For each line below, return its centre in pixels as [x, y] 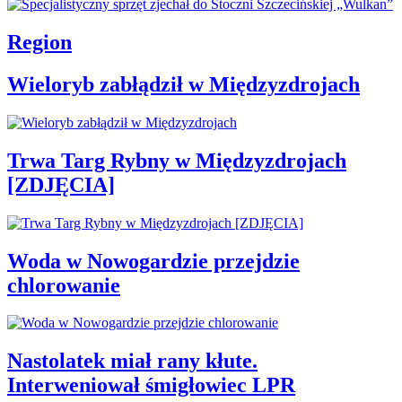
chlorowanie [64, 285]
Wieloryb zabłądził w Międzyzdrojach [184, 84]
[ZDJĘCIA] [61, 184]
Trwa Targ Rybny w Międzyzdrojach [177, 160]
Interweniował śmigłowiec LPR [151, 385]
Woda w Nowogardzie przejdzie [153, 261]
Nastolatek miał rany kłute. [132, 361]
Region [39, 43]
